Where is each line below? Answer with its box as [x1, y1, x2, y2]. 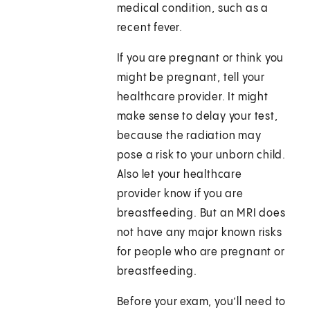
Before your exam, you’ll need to [116, 296, 286, 309]
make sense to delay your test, [116, 111, 278, 123]
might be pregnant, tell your [116, 72, 266, 84]
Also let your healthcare [116, 169, 242, 181]
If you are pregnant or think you [116, 53, 284, 65]
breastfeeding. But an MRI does [116, 208, 286, 220]
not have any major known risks [116, 227, 282, 239]
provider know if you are [116, 188, 244, 201]
